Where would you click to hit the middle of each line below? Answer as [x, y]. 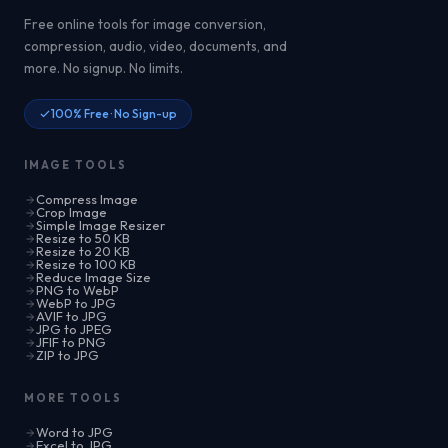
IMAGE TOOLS [75, 165]
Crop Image [71, 212]
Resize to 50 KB [83, 238]
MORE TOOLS [73, 398]
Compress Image [87, 199]
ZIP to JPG [67, 355]
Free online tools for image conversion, [145, 24]
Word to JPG [74, 432]
